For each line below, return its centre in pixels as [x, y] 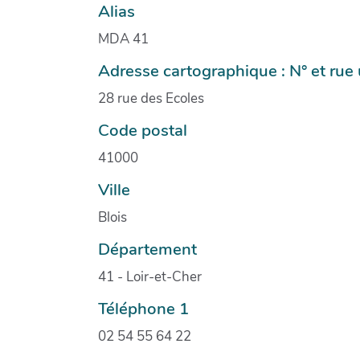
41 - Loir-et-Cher [150, 276]
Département [147, 249]
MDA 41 [123, 39]
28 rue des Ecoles [151, 98]
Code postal [143, 130]
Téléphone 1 [143, 308]
